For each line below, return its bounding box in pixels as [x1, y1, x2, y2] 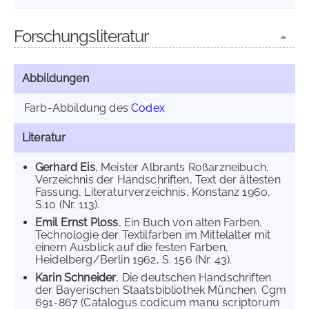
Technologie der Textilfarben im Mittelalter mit [35, 228, 271, 241]
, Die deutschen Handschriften [116, 271, 272, 284]
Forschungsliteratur [14, 26, 148, 46]
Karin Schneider [35, 271, 117, 284]
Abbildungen [22, 72, 89, 85]
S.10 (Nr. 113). [35, 198, 100, 211]
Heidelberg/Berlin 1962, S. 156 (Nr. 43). [35, 253, 232, 266]
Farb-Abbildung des [24, 101, 132, 114]
